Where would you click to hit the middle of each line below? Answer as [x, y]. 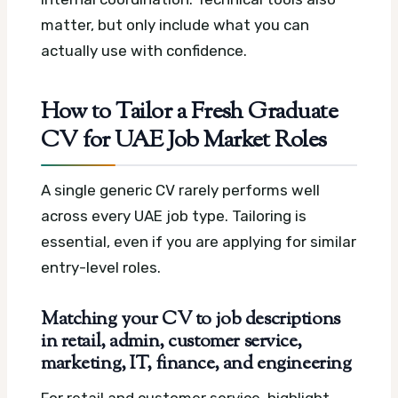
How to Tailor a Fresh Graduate [190, 113]
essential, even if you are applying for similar [199, 242]
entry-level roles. [101, 268]
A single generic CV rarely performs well [180, 191]
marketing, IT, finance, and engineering [196, 365]
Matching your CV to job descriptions [191, 320]
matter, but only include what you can [175, 24]
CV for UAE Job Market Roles [184, 142]
